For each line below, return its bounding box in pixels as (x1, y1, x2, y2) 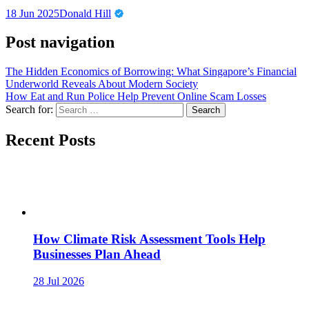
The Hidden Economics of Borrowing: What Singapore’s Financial (6, 66, 297, 78)
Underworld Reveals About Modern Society (6, 78, 198, 90)
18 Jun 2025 (6, 7, 59, 19)
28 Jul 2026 (33, 275, 84, 287)
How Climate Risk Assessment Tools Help (33, 231, 266, 246)
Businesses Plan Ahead (33, 246, 161, 261)
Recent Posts (6, 131, 95, 150)
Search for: (6, 103, 53, 116)
